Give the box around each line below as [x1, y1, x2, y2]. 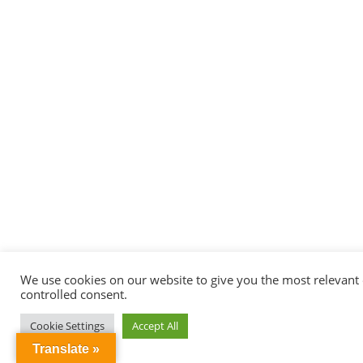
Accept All [132, 318, 178, 333]
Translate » [32, 342, 100, 356]
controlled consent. [20, 286, 127, 302]
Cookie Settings [30, 318, 105, 333]
